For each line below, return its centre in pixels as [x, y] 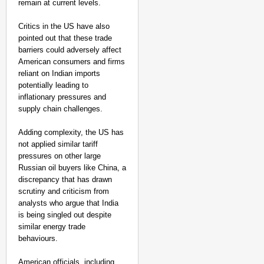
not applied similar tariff [58, 144]
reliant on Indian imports [59, 73]
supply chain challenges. [60, 109]
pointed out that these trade [65, 38]
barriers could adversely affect [70, 50]
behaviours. [38, 238]
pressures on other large [60, 156]
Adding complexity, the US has [71, 132]
